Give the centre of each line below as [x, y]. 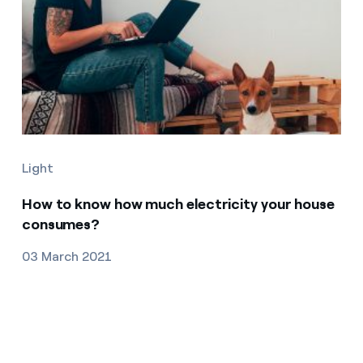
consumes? [61, 224]
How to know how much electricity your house [178, 204]
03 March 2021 [66, 256]
